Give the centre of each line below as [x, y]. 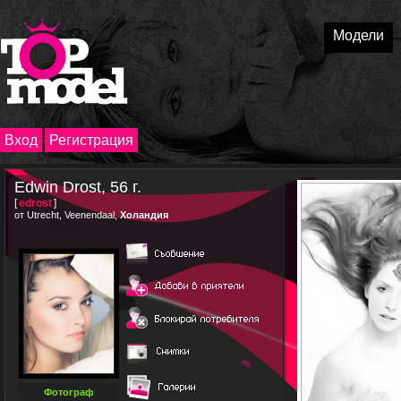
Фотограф [68, 392]
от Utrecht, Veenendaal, [67, 215]
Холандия [144, 215]
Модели [358, 35]
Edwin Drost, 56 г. [78, 187]
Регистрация [91, 140]
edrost [35, 203]
